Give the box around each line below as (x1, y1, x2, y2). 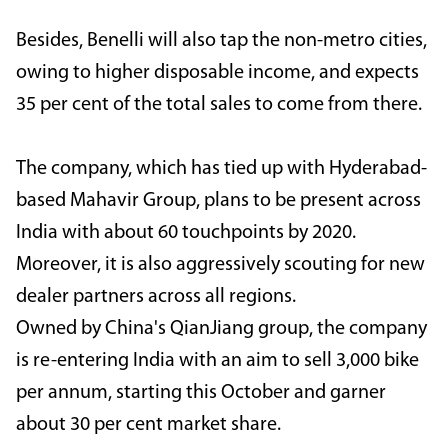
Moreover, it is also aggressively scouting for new (16, 255, 425, 276)
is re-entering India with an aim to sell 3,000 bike (16, 351, 419, 372)
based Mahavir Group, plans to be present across (16, 191, 421, 212)
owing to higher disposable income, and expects (16, 63, 419, 84)
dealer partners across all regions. (16, 287, 296, 308)
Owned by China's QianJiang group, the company (16, 319, 427, 340)
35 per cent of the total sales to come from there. (16, 95, 422, 116)
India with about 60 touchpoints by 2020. (16, 223, 356, 244)
